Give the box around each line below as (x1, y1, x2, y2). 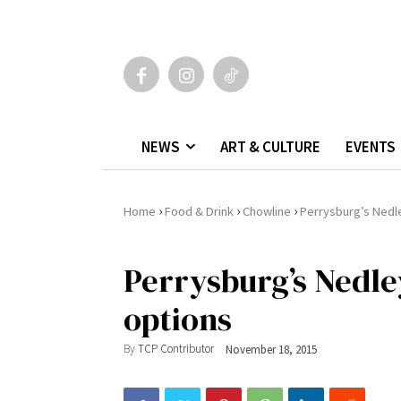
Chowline (243, 202, 291, 219)
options (124, 296, 232, 341)
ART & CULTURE (220, 136, 320, 157)
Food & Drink (165, 202, 234, 219)
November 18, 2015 (226, 341, 317, 357)
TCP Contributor (138, 341, 214, 357)
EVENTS (346, 136, 396, 157)
